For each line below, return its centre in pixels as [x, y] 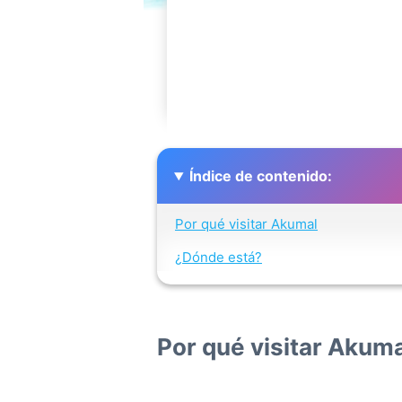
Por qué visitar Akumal [246, 223]
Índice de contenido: [260, 176]
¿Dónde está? [218, 257]
